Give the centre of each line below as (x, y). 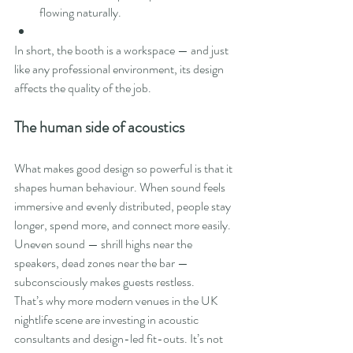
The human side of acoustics (99, 128)
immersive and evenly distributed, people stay (124, 206)
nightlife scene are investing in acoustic (108, 320)
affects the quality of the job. (83, 88)
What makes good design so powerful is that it (124, 169)
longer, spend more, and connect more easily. (124, 225)
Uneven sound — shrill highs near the (104, 244)
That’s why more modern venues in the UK (117, 301)
